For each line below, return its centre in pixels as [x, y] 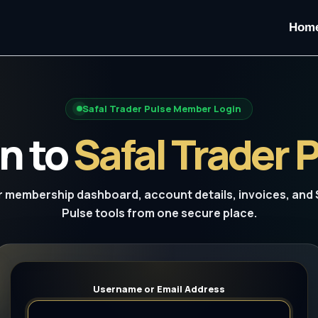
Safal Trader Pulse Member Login [162, 108]
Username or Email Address [159, 289]
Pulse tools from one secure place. [159, 213]
